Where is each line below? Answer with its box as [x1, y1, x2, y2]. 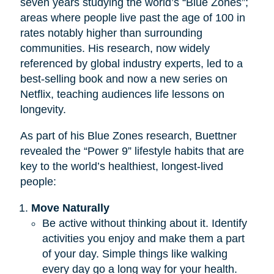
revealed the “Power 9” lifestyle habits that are [20, 144, 244, 157]
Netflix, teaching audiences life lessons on [20, 87, 224, 100]
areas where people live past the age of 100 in [20, 11, 245, 24]
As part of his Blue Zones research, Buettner [20, 129, 237, 142]
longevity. [20, 103, 69, 116]
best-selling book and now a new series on [20, 72, 228, 85]
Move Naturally [31, 201, 109, 214]
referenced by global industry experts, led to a [20, 57, 243, 70]
